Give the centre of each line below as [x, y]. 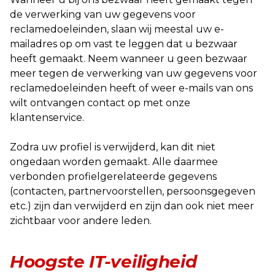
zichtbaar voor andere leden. [81, 221]
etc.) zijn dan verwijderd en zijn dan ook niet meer [132, 206]
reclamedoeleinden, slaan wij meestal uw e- [117, 29]
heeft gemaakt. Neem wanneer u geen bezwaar [129, 59]
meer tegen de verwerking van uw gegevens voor [134, 73]
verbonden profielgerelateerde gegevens [113, 176]
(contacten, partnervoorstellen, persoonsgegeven [133, 191]
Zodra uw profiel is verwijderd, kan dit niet [113, 147]
